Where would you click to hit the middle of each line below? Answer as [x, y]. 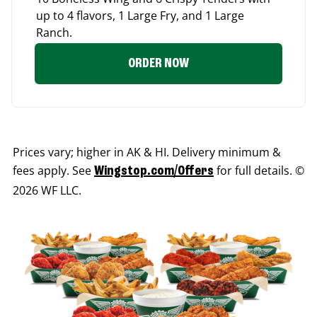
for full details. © [259, 171]
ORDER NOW [158, 64]
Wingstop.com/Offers [154, 172]
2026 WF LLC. [47, 191]
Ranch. [54, 33]
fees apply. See [53, 171]
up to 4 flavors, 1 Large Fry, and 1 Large [140, 16]
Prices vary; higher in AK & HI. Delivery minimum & [147, 152]
